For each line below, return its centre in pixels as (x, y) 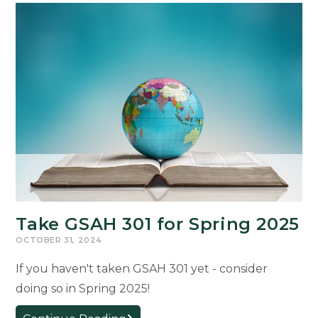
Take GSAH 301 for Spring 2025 (158, 224)
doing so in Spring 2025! (84, 288)
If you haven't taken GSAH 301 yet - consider (142, 268)
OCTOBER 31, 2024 (59, 240)
